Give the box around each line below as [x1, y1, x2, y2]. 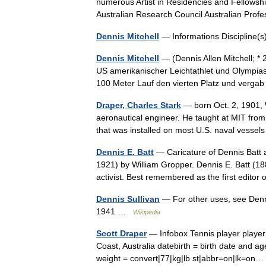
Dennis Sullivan [96, 194, 160, 204]
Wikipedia [133, 208, 160, 216]
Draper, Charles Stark [96, 100, 181, 110]
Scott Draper [96, 228, 147, 238]
